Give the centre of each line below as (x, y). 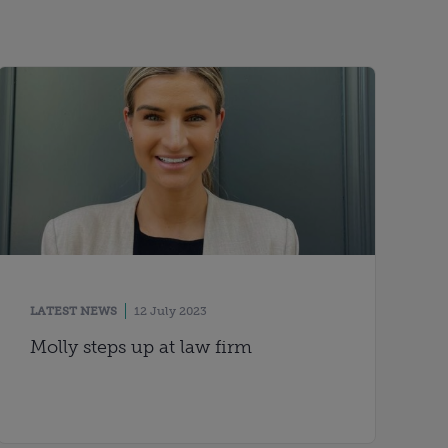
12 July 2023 (171, 311)
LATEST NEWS (74, 311)
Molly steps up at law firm (141, 347)
